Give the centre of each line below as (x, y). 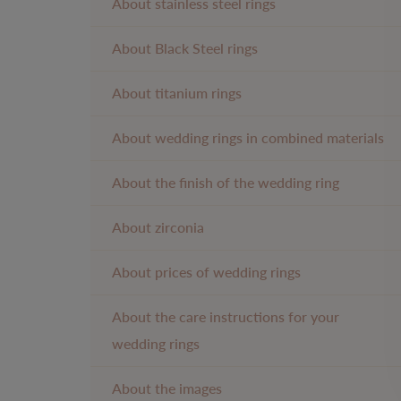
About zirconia (158, 227)
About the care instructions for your (226, 316)
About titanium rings (177, 93)
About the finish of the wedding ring (226, 182)
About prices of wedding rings (206, 272)
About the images (167, 388)
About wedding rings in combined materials (248, 137)
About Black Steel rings (185, 48)
